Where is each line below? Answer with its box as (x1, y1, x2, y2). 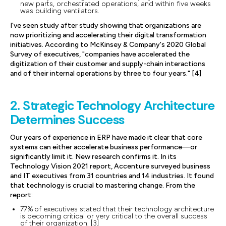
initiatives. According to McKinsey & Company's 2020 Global (10, 40, 206, 49)
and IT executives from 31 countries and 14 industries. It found (10, 172, 214, 180)
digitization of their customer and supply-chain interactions (10, 60, 205, 68)
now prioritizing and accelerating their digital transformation (10, 31, 206, 39)
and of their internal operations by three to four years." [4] (10, 69, 201, 78)
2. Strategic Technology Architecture (10, 97, 215, 114)
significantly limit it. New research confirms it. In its (10, 152, 177, 161)
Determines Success (10, 111, 125, 128)
